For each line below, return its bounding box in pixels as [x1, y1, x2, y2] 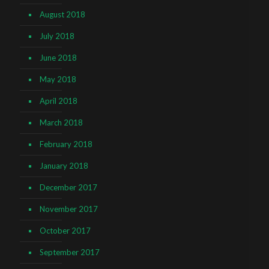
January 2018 [40, 161, 88, 171]
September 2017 [40, 247, 100, 258]
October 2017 [40, 226, 91, 236]
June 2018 [40, 53, 77, 63]
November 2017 [40, 204, 98, 214]
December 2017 [40, 183, 97, 193]
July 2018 [40, 31, 74, 41]
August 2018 [40, 10, 85, 20]
